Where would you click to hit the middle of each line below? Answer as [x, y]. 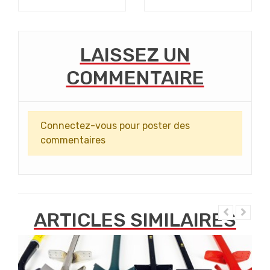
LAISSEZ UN [135, 55]
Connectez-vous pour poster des [115, 125]
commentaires [73, 140]
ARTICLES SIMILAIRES [135, 220]
